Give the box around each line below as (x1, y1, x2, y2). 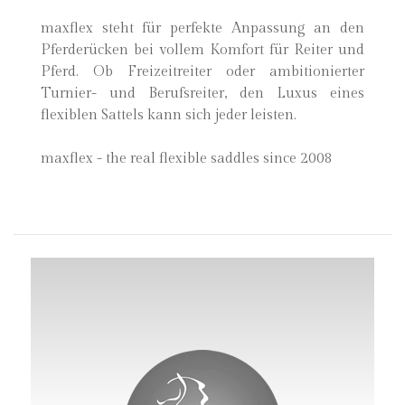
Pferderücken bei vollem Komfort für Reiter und (41, 42, 364, 59)
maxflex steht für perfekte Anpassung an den (41, 20, 364, 37)
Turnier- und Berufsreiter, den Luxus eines (41, 85, 364, 102)
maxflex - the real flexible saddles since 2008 (41, 150, 333, 167)
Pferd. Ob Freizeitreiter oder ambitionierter (41, 63, 364, 80)
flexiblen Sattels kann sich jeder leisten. (41, 107, 297, 124)
